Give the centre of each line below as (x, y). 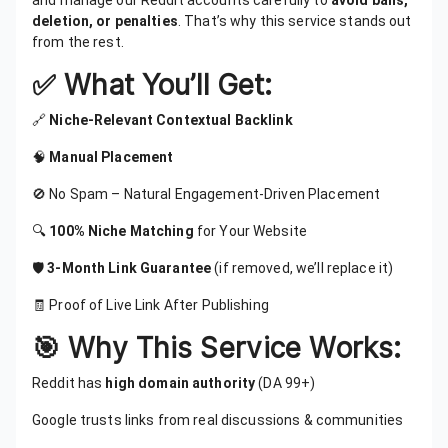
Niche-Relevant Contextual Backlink (171, 120)
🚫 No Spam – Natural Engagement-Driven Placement (206, 194)
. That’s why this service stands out (294, 21)
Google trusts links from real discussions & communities (218, 420)
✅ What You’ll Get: (152, 85)
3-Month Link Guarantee (129, 268)
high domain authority (180, 383)
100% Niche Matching (121, 231)
